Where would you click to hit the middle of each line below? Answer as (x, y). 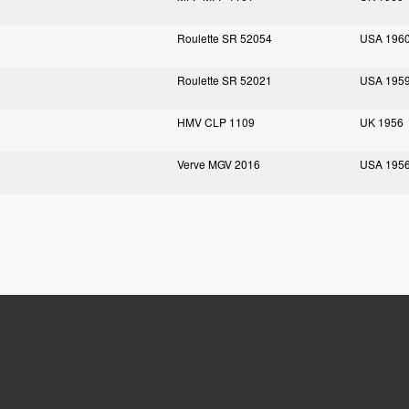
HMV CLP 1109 (216, 122)
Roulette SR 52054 (225, 38)
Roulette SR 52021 (225, 80)
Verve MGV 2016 (219, 164)
